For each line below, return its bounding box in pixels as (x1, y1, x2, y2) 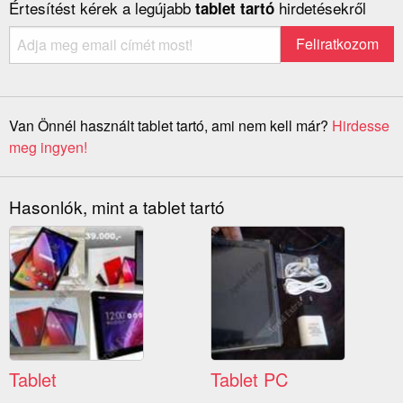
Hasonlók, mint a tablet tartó (9, 194, 225, 219)
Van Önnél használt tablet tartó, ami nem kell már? (9, 115, 332, 137)
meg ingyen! (9, 137, 87, 158)
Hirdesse (332, 115, 390, 137)
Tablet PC (210, 366, 288, 393)
